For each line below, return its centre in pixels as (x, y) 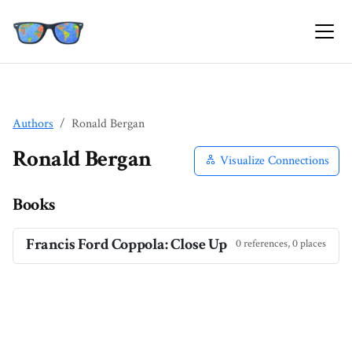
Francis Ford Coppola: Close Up (126, 244)
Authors (33, 124)
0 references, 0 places (281, 244)
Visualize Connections (273, 161)
